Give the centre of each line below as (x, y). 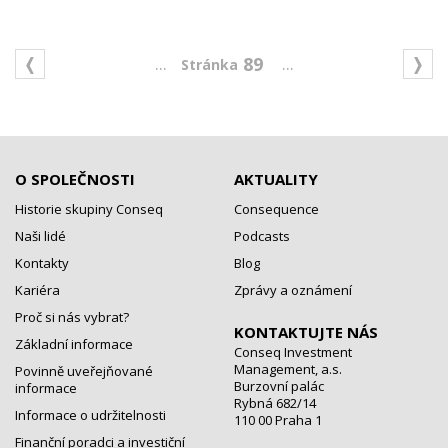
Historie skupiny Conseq (89, 209)
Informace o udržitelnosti (90, 415)
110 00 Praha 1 (278, 420)
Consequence (276, 209)
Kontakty (42, 263)
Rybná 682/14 (275, 403)
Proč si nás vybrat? (72, 317)
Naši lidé (40, 236)
